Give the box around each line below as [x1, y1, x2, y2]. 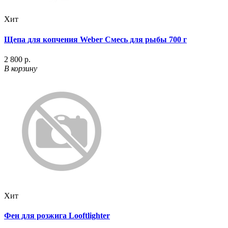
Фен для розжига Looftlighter [4, 211, 110, 220]
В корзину [4, 64, 37, 73]
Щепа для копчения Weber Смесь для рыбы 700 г [4, 35, 187, 44]
